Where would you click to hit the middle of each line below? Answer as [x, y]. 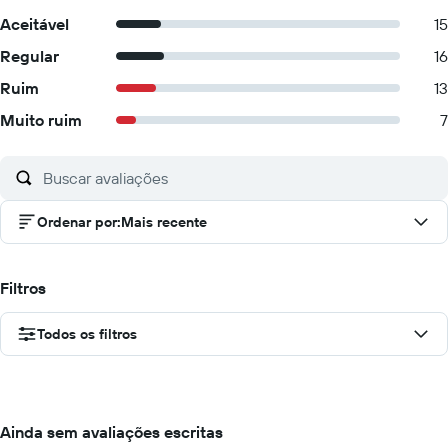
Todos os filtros [87, 334]
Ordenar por [77, 222]
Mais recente [164, 222]
